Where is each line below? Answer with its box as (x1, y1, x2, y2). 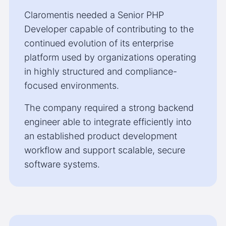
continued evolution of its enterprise (24, 38, 174, 49)
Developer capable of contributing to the (24, 24, 194, 35)
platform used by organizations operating (24, 52, 196, 63)
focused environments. (24, 80, 119, 91)
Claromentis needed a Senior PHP (24, 10, 164, 21)
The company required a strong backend (24, 102, 194, 114)
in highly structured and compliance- (24, 66, 177, 77)
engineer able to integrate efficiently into (24, 117, 192, 128)
